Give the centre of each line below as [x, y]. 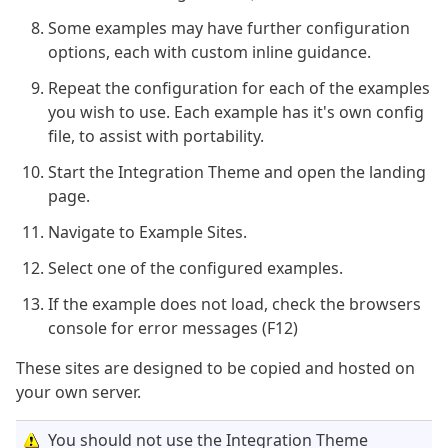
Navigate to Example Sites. [147, 232]
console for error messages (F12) [173, 328]
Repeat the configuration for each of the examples [239, 88]
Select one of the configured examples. [195, 268]
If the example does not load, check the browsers [234, 304]
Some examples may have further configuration [229, 28]
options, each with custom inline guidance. [209, 52]
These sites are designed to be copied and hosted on [215, 368]
